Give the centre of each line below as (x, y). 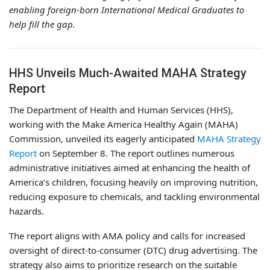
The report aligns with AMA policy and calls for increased (127, 235)
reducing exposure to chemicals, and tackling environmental (134, 196)
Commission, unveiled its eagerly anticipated (103, 138)
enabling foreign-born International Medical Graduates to (127, 9)
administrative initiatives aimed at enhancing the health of (130, 167)
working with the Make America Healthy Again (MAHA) (124, 124)
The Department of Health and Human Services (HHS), (121, 109)
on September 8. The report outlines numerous (136, 153)
